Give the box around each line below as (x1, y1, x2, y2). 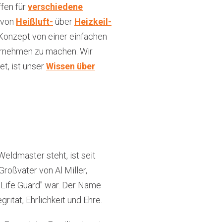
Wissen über (46, 61, 95, 71)
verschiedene (28, 1, 83, 12)
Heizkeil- (74, 16, 111, 27)
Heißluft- (16, 16, 53, 27)
